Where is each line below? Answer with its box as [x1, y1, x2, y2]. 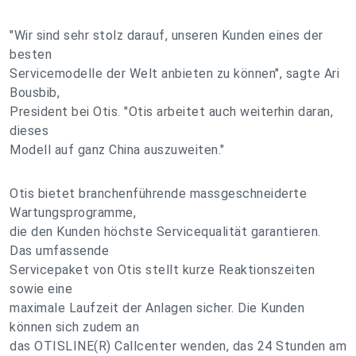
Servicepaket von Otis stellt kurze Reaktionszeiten [10, 262, 315, 277]
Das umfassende [10, 243, 109, 258]
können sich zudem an [10, 319, 139, 335]
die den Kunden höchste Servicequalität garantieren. [10, 224, 321, 239]
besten [10, 47, 52, 62]
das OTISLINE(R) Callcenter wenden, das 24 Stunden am [10, 339, 346, 354]
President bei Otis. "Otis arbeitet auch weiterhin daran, [10, 104, 333, 119]
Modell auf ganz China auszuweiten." [10, 142, 225, 157]
